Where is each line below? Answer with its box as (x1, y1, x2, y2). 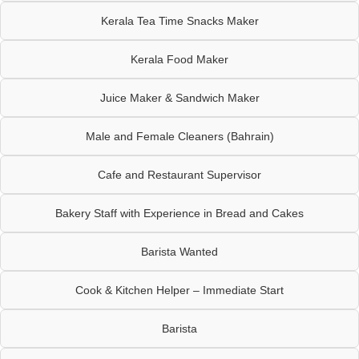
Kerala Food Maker (131, 52, 228, 66)
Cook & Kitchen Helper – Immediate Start (75, 283, 284, 296)
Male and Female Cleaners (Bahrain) (85, 129, 274, 143)
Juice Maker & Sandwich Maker (99, 91, 260, 104)
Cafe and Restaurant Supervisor (98, 167, 261, 181)
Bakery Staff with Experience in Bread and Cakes (55, 206, 304, 220)
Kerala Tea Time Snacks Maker (100, 14, 259, 27)
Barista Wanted (141, 244, 218, 258)
